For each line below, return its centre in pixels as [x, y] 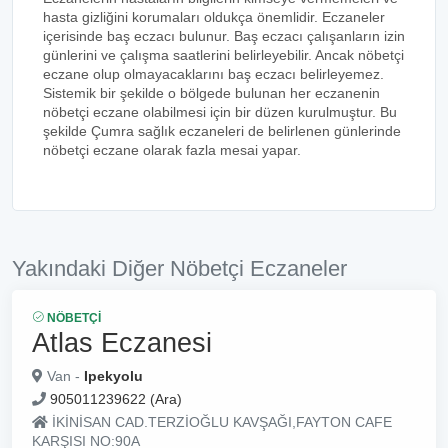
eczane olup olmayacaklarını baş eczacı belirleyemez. [213, 74]
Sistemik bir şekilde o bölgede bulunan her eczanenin [211, 93]
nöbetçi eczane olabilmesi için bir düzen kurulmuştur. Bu [220, 112]
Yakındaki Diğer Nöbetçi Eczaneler [179, 268]
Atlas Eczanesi [122, 342]
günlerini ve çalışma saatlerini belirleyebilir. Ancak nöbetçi [223, 55]
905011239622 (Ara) [116, 399]
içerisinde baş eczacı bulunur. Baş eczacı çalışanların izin [224, 36]
